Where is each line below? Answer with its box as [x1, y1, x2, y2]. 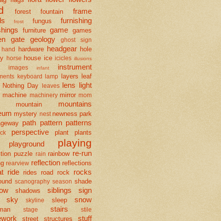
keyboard [17, 73, 42, 79]
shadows [15, 186, 40, 194]
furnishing [61, 16, 92, 25]
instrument [58, 62, 92, 71]
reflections [62, 159, 92, 167]
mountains [58, 99, 92, 108]
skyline [26, 197, 44, 203]
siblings [47, 185, 72, 194]
